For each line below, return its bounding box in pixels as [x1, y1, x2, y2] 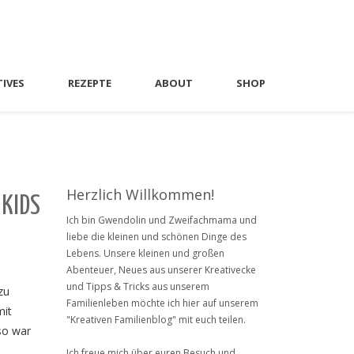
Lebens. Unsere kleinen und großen [66, 247, 224, 260]
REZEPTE [68, 76, 111, 90]
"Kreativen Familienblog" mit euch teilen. [66, 313, 246, 326]
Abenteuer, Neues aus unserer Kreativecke [66, 263, 256, 277]
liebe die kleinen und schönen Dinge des [66, 230, 247, 243]
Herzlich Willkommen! [66, 185, 214, 204]
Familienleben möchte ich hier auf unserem [66, 296, 258, 310]
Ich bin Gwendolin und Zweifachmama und [66, 213, 257, 227]
